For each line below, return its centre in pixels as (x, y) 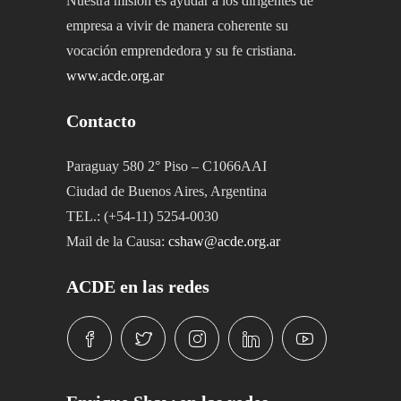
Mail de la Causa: (117, 241)
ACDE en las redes (138, 286)
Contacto (101, 120)
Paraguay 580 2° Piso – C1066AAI (166, 166)
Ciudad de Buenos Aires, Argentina (166, 191)
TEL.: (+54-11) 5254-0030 (142, 216)
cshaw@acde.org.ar (224, 241)
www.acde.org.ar (115, 75)
